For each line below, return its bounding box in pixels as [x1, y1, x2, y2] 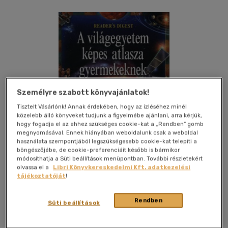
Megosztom [182, 182, 216, 190]
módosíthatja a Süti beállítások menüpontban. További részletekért [17, 155, 203, 162]
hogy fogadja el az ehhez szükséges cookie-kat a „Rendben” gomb [17, 120, 204, 128]
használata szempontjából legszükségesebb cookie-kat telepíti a [17, 137, 197, 145]
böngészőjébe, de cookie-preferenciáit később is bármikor [17, 146, 180, 154]
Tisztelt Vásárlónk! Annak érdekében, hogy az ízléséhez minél [17, 103, 187, 110]
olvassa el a [17, 163, 51, 171]
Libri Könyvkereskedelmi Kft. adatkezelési [53, 163, 191, 171]
